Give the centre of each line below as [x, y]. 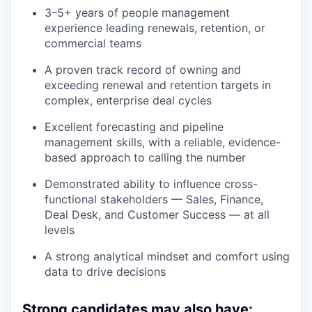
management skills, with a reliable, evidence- [163, 142]
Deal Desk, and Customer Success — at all [157, 215]
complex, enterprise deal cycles [128, 101]
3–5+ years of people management [137, 13]
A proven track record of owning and [143, 70]
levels [60, 230]
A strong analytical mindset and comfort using [167, 257]
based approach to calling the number [145, 158]
